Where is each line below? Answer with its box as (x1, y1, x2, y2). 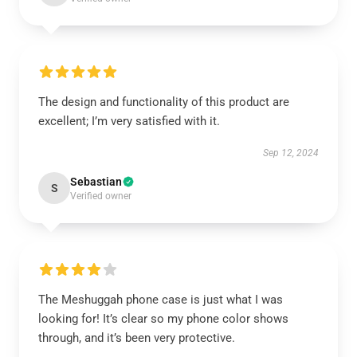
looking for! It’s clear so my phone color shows (38, 312, 288, 326)
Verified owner (70, 190, 131, 202)
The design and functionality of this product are (38, 95, 289, 109)
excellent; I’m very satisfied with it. (38, 114, 220, 128)
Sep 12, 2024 (263, 147, 319, 159)
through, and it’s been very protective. (38, 331, 235, 345)
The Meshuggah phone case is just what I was (38, 292, 283, 307)
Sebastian (70, 175, 122, 188)
